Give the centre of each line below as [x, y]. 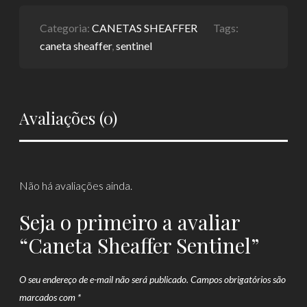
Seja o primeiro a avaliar [130, 222]
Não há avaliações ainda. [76, 186]
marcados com [49, 297]
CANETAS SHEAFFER [145, 28]
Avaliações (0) [69, 118]
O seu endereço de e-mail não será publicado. [104, 279]
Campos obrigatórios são [238, 279]
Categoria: [66, 28]
